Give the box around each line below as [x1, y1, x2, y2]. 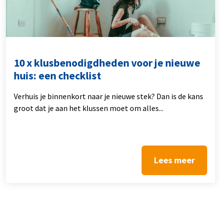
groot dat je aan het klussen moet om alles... [14, 103, 163, 113]
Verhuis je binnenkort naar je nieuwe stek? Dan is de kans [14, 91, 203, 101]
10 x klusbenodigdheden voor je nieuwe [14, 56, 200, 70]
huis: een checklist [14, 69, 101, 82]
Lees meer [154, 154, 195, 166]
